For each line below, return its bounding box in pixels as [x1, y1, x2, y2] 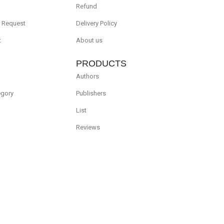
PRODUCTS [75, 58, 126, 68]
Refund [75, 2, 97, 10]
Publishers [75, 89, 106, 97]
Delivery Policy [75, 19, 117, 27]
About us [75, 36, 102, 44]
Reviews [75, 123, 100, 131]
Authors [75, 72, 99, 80]
